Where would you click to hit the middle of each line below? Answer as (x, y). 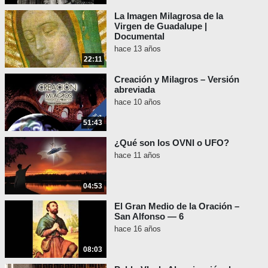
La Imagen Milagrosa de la (169, 16)
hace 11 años (137, 156)
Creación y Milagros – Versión (177, 80)
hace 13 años (138, 49)
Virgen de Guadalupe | (161, 26)
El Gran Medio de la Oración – (177, 206)
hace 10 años (138, 102)
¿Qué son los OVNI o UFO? (172, 143)
